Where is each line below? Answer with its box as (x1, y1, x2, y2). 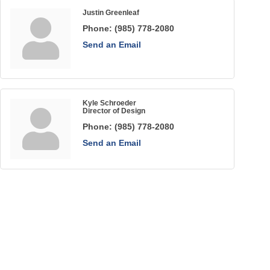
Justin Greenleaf (83, 8, 140, 17)
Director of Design (83, 107, 146, 115)
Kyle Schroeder (83, 99, 137, 107)
